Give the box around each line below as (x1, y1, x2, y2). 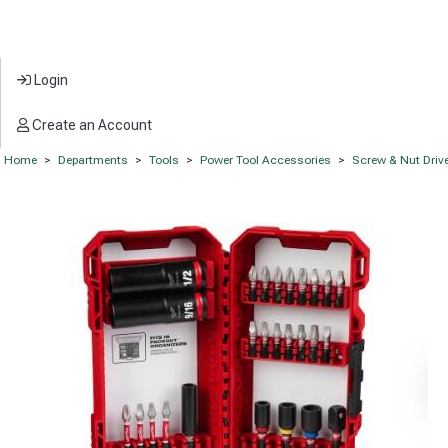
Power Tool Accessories (200, 153, 331, 168)
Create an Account (29, 117, 152, 133)
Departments (58, 153, 128, 168)
